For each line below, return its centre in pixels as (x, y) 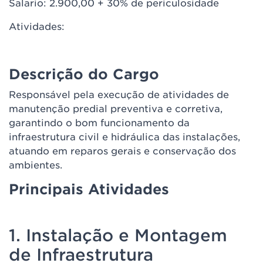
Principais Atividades (89, 189)
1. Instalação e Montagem (118, 235)
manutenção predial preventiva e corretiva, (116, 108)
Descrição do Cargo (84, 74)
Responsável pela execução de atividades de (119, 94)
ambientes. (36, 164)
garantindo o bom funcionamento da (99, 122)
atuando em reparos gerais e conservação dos (122, 150)
